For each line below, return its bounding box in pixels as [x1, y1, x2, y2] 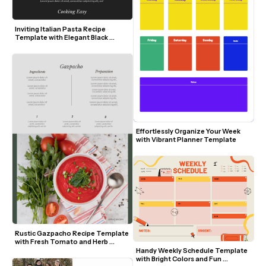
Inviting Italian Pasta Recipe [15, 25, 106, 34]
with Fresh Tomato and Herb [15, 237, 108, 246]
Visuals [15, 245, 39, 254]
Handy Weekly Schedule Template [136, 246, 248, 255]
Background [15, 42, 54, 50]
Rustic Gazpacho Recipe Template [15, 229, 129, 237]
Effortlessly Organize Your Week [136, 126, 240, 135]
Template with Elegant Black [15, 33, 108, 42]
